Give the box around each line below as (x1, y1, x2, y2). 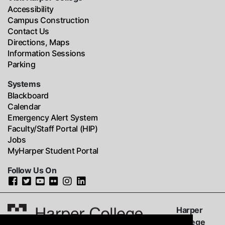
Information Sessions (8, 48, 85, 58)
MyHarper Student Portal (8, 146, 98, 156)
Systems (8, 79, 41, 89)
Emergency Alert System (8, 113, 98, 123)
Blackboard (8, 90, 49, 100)
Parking (8, 59, 36, 69)
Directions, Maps (8, 37, 70, 47)
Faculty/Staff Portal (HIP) (8, 124, 98, 134)
